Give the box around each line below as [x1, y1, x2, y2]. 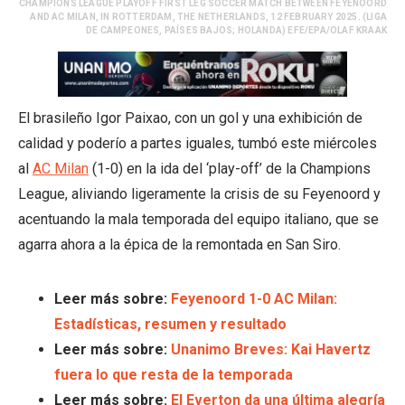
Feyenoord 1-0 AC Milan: [171, 289, 337, 307]
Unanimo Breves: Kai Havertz [171, 340, 371, 358]
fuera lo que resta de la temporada [54, 365, 293, 383]
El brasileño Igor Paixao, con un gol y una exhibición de [18, 108, 363, 127]
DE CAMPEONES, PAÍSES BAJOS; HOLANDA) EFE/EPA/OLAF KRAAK [85, 24, 387, 35]
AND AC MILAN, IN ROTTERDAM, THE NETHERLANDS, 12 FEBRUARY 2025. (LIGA [30, 11, 387, 22]
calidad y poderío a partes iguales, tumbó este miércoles [18, 134, 377, 152]
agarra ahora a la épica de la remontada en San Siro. [18, 235, 341, 253]
